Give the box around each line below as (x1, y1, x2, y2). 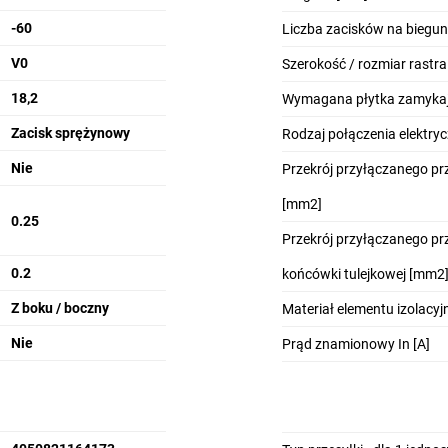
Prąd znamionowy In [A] (281, 336, 430, 352)
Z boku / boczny (10, 300, 109, 316)
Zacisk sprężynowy (10, 125, 130, 141)
